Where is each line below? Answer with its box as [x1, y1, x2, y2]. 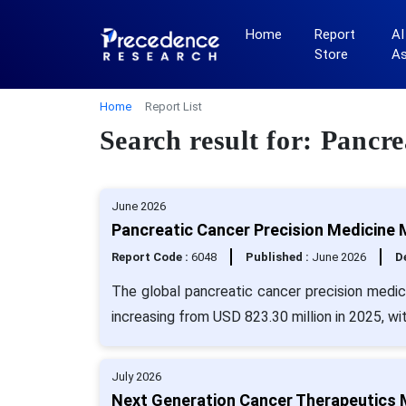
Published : [245, 250, 312, 264]
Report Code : [111, 250, 191, 264]
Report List [144, 100, 202, 113]
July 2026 [111, 370, 161, 383]
